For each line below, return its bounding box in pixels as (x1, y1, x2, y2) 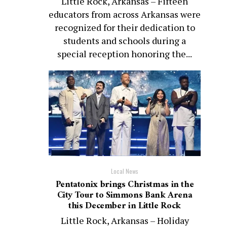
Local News (111, 166, 138, 175)
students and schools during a (63, 34, 186, 47)
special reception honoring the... (57, 48, 192, 60)
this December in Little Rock (68, 198, 181, 214)
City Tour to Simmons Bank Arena (57, 187, 193, 203)
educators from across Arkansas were (49, 8, 201, 20)
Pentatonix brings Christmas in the (55, 176, 194, 193)
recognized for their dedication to (54, 21, 195, 33)
